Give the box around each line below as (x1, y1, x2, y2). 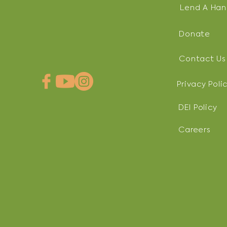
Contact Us (179, 55, 226, 63)
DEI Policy (178, 103, 217, 111)
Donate (179, 30, 210, 38)
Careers (178, 126, 211, 134)
